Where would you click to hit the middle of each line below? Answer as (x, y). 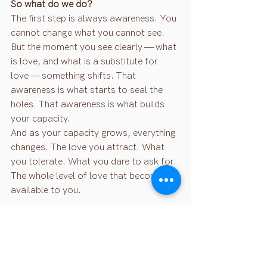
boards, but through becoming (75, 248)
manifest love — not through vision (84, 234)
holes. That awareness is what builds (89, 105)
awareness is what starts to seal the (88, 91)
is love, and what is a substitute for (86, 62)
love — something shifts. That (74, 76)
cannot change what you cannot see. (89, 33)
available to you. (46, 191)
